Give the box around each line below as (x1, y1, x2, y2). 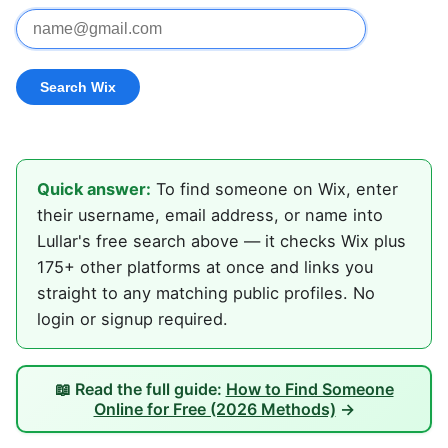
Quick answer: (37, 179, 151, 200)
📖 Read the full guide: (54, 379, 226, 400)
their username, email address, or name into (37, 205, 383, 226)
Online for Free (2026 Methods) (93, 399, 336, 420)
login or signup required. (37, 309, 228, 330)
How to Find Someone (225, 379, 394, 400)
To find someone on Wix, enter (151, 179, 398, 200)
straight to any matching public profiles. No (37, 283, 375, 304)
